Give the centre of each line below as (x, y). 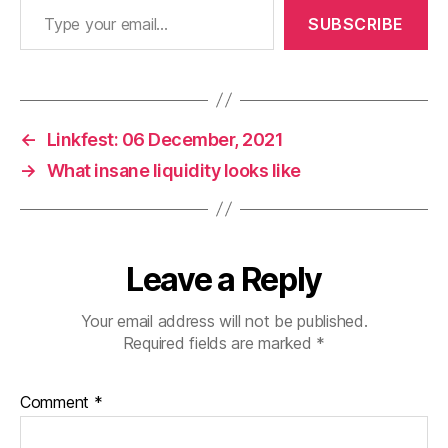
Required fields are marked (219, 342)
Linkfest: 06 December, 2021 (165, 139)
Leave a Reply (224, 279)
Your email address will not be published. (224, 320)
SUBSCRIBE (356, 23)
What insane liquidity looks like (173, 170)
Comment (57, 401)
